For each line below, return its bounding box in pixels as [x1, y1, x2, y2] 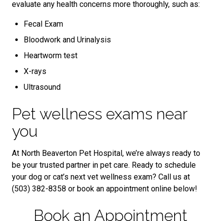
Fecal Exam [24, 19, 63, 29]
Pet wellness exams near [12, 104, 187, 123]
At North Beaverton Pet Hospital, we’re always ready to [12, 148, 200, 158]
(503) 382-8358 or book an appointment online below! [12, 184, 197, 193]
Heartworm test [24, 50, 79, 60]
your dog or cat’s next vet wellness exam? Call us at [12, 172, 190, 182]
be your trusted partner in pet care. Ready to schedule [12, 160, 196, 170]
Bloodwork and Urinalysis [24, 35, 111, 44]
